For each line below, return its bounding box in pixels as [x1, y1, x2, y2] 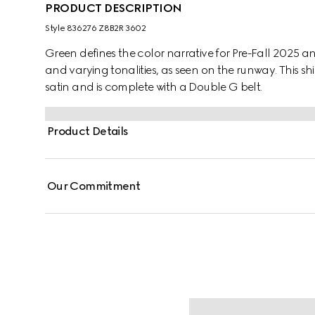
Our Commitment [47, 179, 141, 193]
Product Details [47, 124, 129, 138]
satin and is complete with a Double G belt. [45, 80, 262, 94]
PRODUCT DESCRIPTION [45, 1, 182, 15]
